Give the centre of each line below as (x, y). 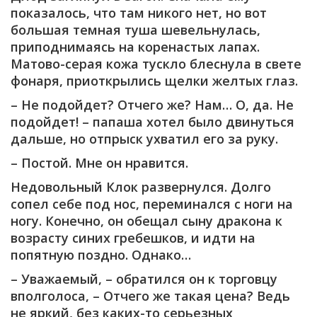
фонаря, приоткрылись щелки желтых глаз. (154, 80)
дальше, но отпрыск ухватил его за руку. (144, 138)
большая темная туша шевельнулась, (136, 29)
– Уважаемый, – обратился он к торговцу (144, 278)
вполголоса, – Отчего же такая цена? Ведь (150, 295)
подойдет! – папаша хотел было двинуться (152, 121)
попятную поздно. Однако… (101, 254)
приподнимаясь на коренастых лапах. (135, 46)
